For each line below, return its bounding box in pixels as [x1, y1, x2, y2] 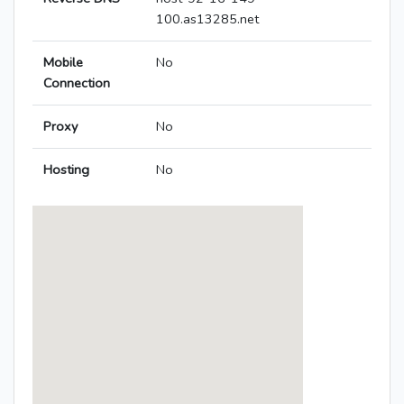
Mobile [43, 53, 83, 72]
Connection [43, 74, 110, 93]
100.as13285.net [156, 10, 259, 29]
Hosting [43, 161, 89, 179]
